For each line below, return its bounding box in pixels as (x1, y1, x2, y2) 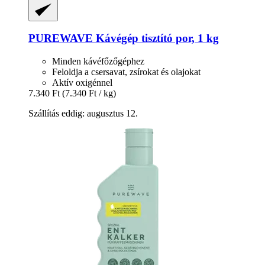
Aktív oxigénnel (52, 77, 112, 88)
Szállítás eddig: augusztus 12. (28, 108, 138, 118)
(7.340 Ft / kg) (62, 88, 116, 98)
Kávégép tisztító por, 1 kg (93, 32, 219, 45)
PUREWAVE (28, 32, 93, 45)
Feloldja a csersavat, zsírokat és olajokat (52, 66, 201, 77)
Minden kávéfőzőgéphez (52, 56, 144, 66)
